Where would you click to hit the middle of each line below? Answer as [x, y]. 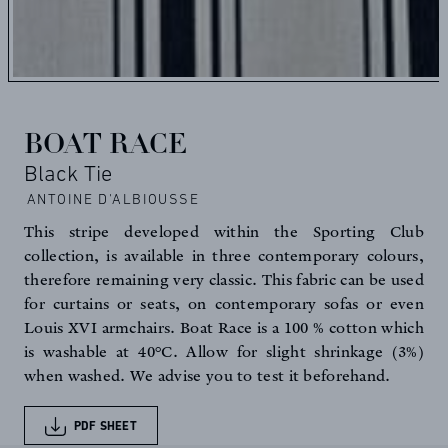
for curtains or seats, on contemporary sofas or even [224, 303]
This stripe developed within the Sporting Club [224, 231]
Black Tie [68, 172]
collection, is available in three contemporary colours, [224, 255]
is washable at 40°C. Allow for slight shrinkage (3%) [224, 351]
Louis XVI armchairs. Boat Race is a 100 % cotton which [224, 327]
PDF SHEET [105, 426]
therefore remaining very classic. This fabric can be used [224, 279]
